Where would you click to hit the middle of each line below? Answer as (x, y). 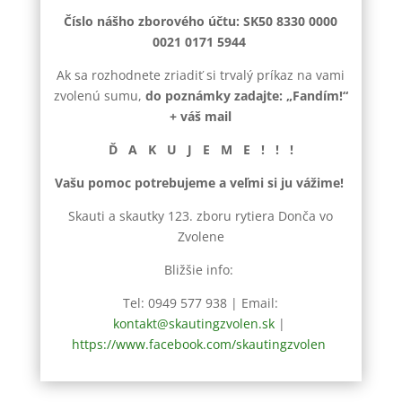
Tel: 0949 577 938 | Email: (201, 302)
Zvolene (201, 236)
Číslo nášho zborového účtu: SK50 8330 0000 (201, 21)
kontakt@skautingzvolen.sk (193, 323)
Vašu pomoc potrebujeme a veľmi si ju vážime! (201, 182)
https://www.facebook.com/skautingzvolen (199, 344)
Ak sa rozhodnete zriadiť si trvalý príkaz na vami (201, 74)
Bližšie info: (201, 269)
